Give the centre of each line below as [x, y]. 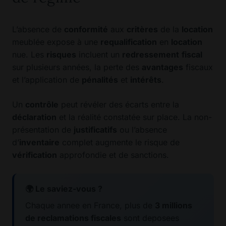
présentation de [43, 130]
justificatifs [95, 130]
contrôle [42, 105]
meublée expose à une [56, 42]
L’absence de [38, 30]
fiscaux [198, 67]
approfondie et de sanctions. [113, 155]
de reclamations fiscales [73, 218]
